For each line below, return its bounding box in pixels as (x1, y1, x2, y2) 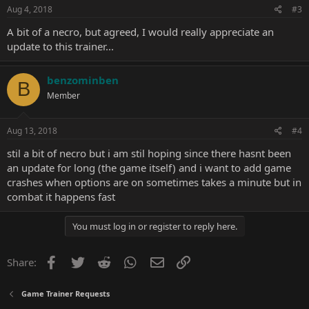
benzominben (47, 72, 119, 87)
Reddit (112, 254, 143, 268)
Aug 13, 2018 (7, 125, 57, 137)
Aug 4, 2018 (7, 3, 52, 15)
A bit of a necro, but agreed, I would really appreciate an (7, 24, 274, 39)
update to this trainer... (7, 39, 114, 53)
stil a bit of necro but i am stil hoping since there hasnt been (7, 146, 291, 160)
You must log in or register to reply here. (72, 220, 237, 232)
